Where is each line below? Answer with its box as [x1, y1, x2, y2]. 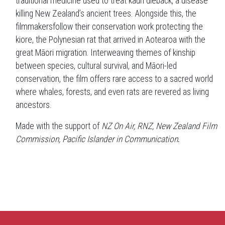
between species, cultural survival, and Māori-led [16, 60, 177, 71]
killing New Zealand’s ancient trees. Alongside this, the [16, 8, 198, 19]
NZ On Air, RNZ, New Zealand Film [101, 121, 217, 131]
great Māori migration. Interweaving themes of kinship [16, 47, 195, 58]
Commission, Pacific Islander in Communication [16, 134, 178, 144]
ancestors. [16, 99, 51, 110]
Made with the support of [16, 121, 101, 131]
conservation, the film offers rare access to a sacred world [16, 73, 213, 84]
